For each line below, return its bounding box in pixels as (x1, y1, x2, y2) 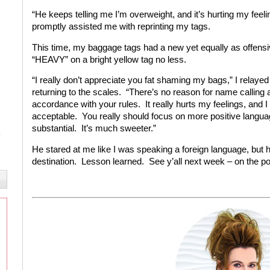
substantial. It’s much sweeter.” (31, 124, 156, 134)
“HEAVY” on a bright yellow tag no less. (31, 54, 186, 64)
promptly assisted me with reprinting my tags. (31, 21, 210, 31)
